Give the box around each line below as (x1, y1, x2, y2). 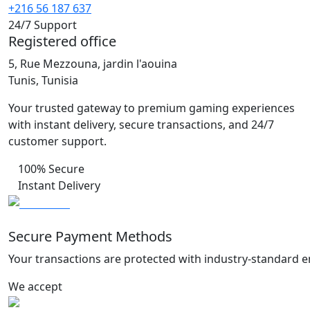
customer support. (8, 134, 107, 149)
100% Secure (18, 161, 84, 177)
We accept (8, 279, 62, 295)
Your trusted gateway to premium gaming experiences (8, 100, 295, 116)
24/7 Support (8, 17, 77, 33)
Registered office (8, 32, 116, 51)
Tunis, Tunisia (8, 73, 78, 89)
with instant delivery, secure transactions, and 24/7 (8, 117, 274, 133)
